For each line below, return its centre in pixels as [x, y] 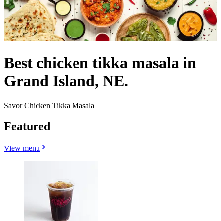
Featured [27, 126]
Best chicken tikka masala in [100, 63]
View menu [22, 148]
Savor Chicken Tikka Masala [49, 105]
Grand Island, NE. [66, 81]
